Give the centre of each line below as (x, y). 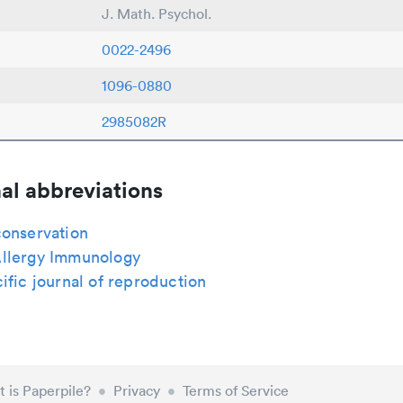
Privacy (137, 390)
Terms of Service (236, 390)
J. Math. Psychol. (157, 13)
